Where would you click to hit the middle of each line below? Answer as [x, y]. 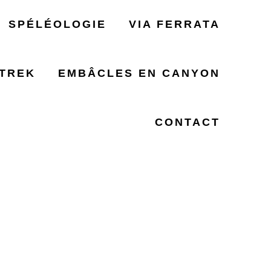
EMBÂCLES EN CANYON [139, 73]
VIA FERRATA [175, 24]
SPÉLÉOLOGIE [57, 24]
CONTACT [188, 122]
